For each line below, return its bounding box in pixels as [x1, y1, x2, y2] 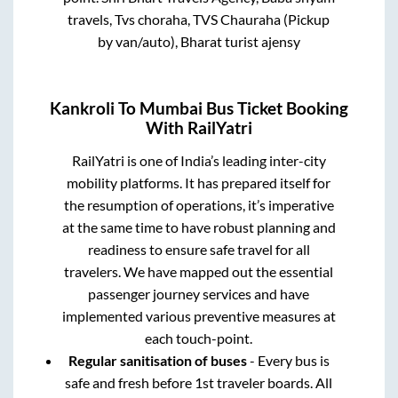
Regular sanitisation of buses [68, 352, 247, 370]
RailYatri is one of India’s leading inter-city [71, 152, 326, 170]
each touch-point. [145, 330, 253, 347]
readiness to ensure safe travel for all [87, 241, 310, 259]
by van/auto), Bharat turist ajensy [97, 32, 300, 50]
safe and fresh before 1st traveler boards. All [65, 374, 333, 392]
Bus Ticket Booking [203, 99, 348, 119]
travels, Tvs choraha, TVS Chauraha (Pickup [68, 10, 330, 28]
